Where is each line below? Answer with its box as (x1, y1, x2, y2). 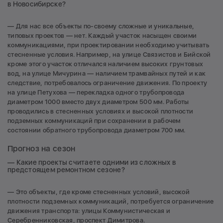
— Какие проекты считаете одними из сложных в (7, 158, 176, 167)
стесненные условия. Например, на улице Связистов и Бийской (7, 50, 211, 58)
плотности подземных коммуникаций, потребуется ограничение (7, 198, 214, 206)
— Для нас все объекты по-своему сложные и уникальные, (7, 22, 195, 30)
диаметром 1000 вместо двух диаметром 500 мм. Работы (7, 98, 189, 106)
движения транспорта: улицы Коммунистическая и (7, 207, 171, 215)
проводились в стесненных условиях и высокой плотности (7, 107, 194, 115)
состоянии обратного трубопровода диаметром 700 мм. (7, 126, 186, 134)
